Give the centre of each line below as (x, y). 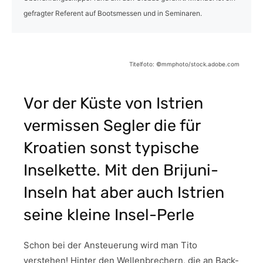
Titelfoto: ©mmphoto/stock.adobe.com (184, 64)
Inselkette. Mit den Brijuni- (121, 170)
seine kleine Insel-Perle (109, 215)
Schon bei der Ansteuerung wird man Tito (110, 245)
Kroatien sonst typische (111, 148)
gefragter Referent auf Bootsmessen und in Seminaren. (113, 13)
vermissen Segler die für (112, 125)
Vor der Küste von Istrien (113, 103)
